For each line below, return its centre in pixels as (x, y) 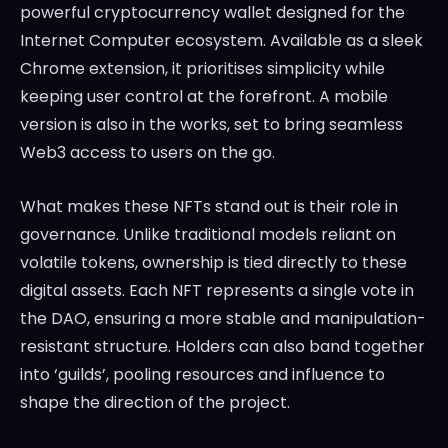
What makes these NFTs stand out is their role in (209, 207)
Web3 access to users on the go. (147, 153)
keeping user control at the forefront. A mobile (204, 97)
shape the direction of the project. (155, 403)
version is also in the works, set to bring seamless (211, 125)
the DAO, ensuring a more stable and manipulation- (223, 319)
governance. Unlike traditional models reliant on (208, 235)
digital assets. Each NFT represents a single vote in (217, 291)
